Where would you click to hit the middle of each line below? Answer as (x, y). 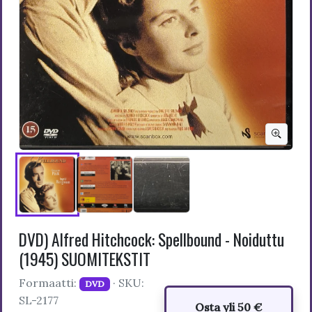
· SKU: (127, 283)
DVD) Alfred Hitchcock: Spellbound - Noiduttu (151, 239)
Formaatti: (49, 283)
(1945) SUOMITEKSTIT (85, 259)
